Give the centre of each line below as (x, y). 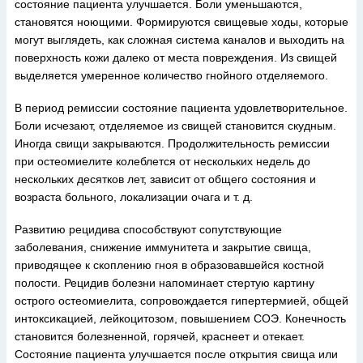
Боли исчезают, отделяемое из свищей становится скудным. (175, 126)
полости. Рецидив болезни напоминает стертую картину (164, 283)
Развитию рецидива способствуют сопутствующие (148, 229)
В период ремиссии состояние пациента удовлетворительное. (181, 108)
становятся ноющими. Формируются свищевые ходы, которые (181, 22)
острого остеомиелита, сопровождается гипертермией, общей (181, 301)
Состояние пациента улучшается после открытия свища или (176, 354)
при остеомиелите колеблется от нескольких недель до (162, 161)
